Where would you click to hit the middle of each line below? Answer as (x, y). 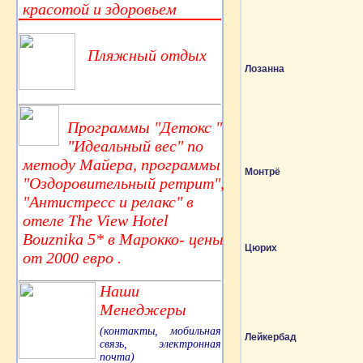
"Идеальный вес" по (135, 145)
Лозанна (265, 69)
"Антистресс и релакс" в (108, 201)
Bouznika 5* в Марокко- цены (123, 239)
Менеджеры (143, 309)
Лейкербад (271, 337)
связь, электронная (160, 344)
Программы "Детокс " (145, 127)
